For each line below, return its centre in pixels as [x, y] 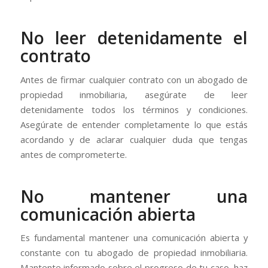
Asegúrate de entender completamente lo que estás [134, 124]
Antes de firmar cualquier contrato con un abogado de [134, 79]
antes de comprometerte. [73, 154]
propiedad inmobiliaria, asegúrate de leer [134, 94]
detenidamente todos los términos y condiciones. [134, 109]
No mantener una [134, 196]
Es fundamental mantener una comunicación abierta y [134, 238]
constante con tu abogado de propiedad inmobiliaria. [134, 253]
